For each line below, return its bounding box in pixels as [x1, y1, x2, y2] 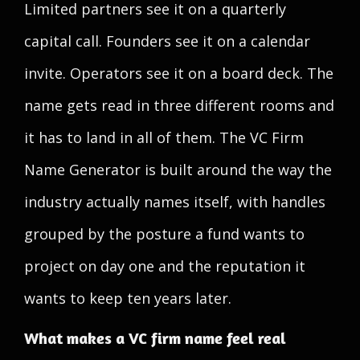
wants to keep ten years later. [24, 288, 231, 308]
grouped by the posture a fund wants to [24, 224, 305, 243]
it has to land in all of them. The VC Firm [24, 128, 304, 147]
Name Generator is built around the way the [24, 160, 332, 179]
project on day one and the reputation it [24, 256, 305, 276]
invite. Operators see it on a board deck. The [24, 63, 333, 83]
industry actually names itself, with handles [24, 192, 325, 211]
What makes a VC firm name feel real [24, 328, 286, 348]
